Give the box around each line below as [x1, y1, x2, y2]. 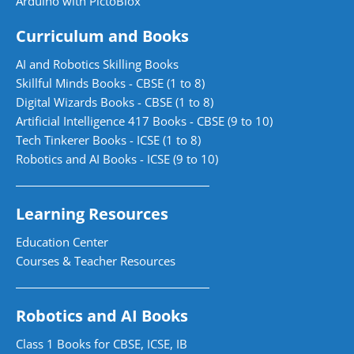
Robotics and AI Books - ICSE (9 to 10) [16, 150, 218, 167]
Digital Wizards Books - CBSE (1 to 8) [16, 93, 213, 110]
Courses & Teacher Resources [16, 252, 175, 269]
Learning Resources [16, 202, 168, 224]
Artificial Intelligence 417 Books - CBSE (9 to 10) [16, 112, 273, 129]
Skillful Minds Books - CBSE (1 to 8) [16, 74, 205, 91]
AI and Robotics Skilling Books [16, 55, 179, 72]
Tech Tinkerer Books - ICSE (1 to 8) [16, 131, 201, 148]
